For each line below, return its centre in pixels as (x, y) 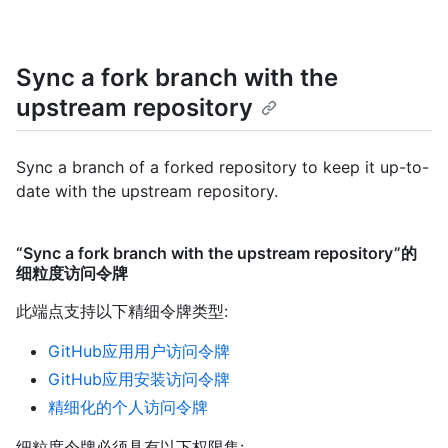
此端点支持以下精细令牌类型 (120, 310)
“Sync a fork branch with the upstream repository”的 (216, 252)
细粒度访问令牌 (72, 272)
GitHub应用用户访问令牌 (139, 350)
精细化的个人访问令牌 (128, 406)
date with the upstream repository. (147, 190)
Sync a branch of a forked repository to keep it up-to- (222, 166)
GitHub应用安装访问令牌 (139, 378)
